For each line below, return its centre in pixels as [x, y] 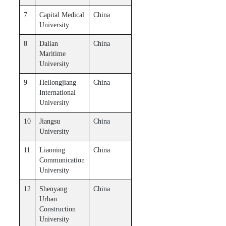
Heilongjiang [58, 82]
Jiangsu [49, 121]
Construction [57, 209]
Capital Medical [62, 15]
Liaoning [52, 150]
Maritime [52, 53]
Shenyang [53, 189]
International [57, 92]
